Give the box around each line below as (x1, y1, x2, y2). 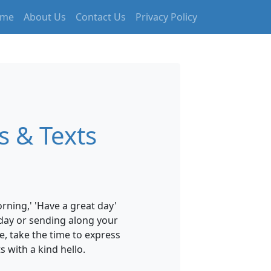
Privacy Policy (135, 10, 197, 24)
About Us (24, 10, 66, 24)
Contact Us (76, 10, 126, 24)
